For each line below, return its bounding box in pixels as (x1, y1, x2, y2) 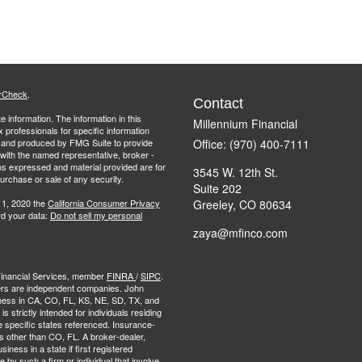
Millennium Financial (193, 116, 297, 132)
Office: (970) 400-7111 (193, 136, 309, 152)
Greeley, (193, 196, 236, 213)
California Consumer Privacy (48, 196, 160, 209)
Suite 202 (193, 180, 242, 196)
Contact (193, 95, 243, 112)
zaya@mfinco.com (193, 225, 288, 241)
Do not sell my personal (50, 208, 142, 221)
